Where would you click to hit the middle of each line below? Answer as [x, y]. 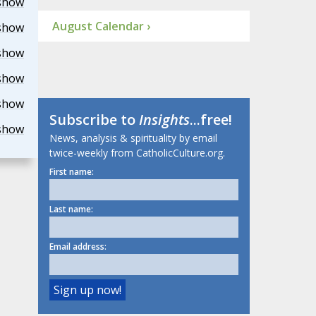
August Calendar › [101, 26]
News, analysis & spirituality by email [133, 138]
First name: [71, 172]
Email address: [78, 247]
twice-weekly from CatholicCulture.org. [137, 153]
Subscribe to [94, 120]
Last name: [71, 209]
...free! [211, 120]
